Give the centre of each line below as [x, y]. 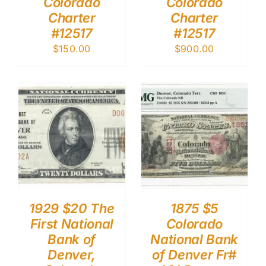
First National [72, 224]
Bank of [72, 240]
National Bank [194, 240]
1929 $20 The [72, 209]
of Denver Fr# [194, 255]
